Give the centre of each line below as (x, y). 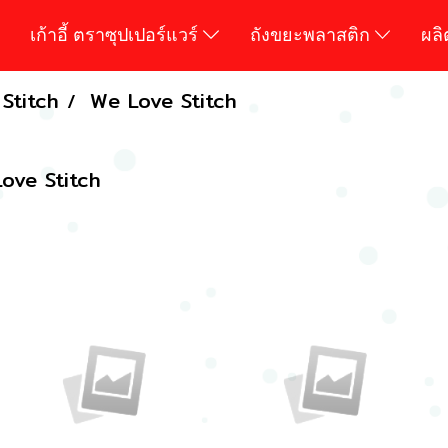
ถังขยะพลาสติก (312, 33)
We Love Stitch (163, 100)
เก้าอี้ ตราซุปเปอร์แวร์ (116, 33)
